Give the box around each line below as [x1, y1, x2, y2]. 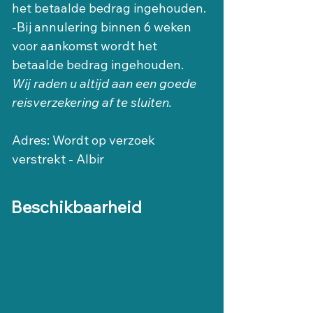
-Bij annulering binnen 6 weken [12, 19, 194, 36]
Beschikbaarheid [10, 196, 142, 218]
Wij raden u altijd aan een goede [12, 75, 199, 92]
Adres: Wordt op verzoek [12, 132, 158, 149]
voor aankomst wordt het [12, 38, 160, 54]
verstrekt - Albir [12, 151, 104, 168]
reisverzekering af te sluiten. [12, 94, 172, 111]
